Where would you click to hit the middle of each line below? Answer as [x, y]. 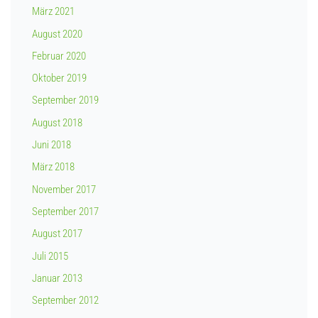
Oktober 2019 [59, 78]
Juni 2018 [51, 145]
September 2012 [65, 301]
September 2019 [65, 100]
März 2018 [53, 167]
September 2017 [65, 212]
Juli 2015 [50, 256]
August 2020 [57, 34]
